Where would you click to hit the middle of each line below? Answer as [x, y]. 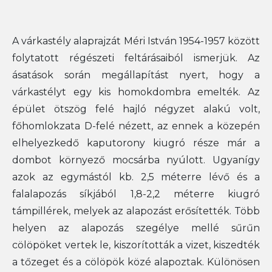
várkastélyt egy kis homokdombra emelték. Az [136, 92]
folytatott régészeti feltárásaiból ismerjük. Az [136, 58]
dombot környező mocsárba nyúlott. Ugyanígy [136, 160]
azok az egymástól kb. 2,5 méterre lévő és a [136, 177]
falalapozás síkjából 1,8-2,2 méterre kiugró [136, 194]
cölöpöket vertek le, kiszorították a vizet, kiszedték [136, 245]
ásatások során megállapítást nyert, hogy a [136, 75]
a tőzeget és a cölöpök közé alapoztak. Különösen [136, 262]
